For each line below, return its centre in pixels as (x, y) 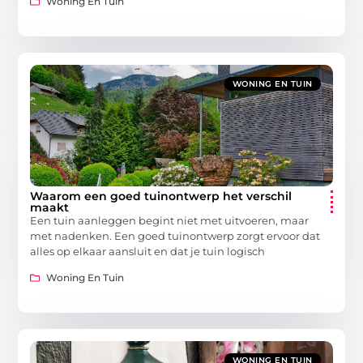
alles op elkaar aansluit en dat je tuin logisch (148, 251)
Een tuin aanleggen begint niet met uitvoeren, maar (170, 220)
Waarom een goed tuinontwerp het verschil (161, 196)
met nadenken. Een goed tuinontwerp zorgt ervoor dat (175, 235)
